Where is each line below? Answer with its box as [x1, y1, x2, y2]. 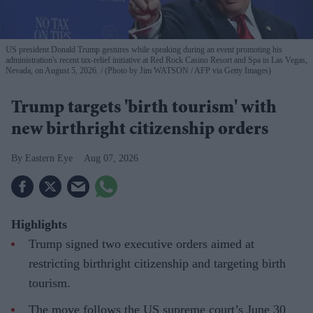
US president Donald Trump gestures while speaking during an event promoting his [6, 44, 282, 54]
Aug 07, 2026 [84, 152, 138, 163]
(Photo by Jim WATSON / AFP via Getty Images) [103, 65, 271, 75]
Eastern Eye [25, 152, 73, 163]
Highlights [11, 217, 67, 231]
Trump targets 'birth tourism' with [11, 99, 277, 118]
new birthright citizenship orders [11, 121, 268, 140]
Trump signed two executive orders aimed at [29, 236, 254, 251]
